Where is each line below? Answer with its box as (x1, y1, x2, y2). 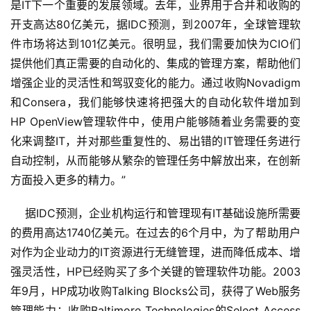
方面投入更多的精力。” (10, 173, 126, 187)
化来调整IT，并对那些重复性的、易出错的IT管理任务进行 (10, 134, 301, 149)
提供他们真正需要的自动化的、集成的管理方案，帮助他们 (10, 56, 301, 71)
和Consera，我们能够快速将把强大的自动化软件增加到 (10, 95, 301, 110)
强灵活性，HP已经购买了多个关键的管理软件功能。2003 (10, 264, 301, 279)
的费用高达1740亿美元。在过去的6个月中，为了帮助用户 (10, 226, 301, 240)
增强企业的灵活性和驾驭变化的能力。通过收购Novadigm (10, 76, 301, 90)
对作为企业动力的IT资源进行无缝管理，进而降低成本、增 (10, 245, 301, 260)
